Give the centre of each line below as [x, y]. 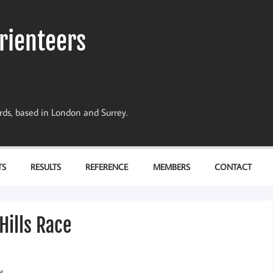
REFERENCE [107, 167]
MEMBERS [171, 167]
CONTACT [233, 167]
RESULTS [46, 167]
